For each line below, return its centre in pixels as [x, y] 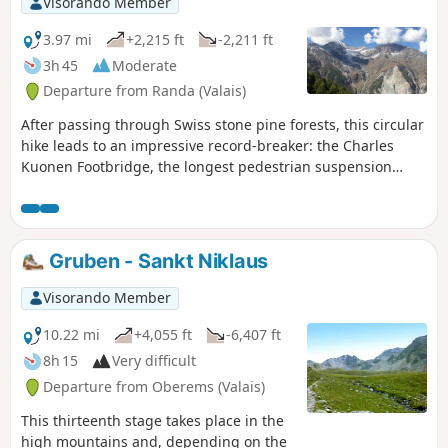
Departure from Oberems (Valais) [154, 387]
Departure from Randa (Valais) [144, 91]
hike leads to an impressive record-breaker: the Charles [207, 146]
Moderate [144, 65]
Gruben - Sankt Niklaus [156, 261]
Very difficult [154, 361]
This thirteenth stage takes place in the [152, 420]
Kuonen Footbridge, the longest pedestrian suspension [206, 167]
